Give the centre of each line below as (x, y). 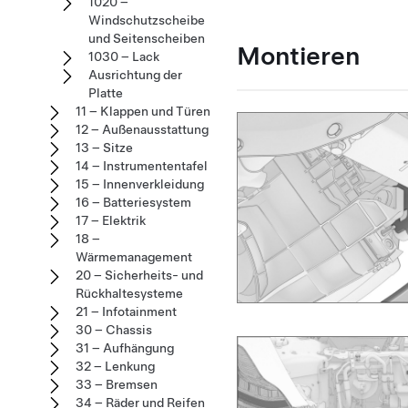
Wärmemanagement (134, 257)
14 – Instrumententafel (142, 166)
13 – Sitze (104, 148)
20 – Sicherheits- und (139, 275)
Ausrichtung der (135, 75)
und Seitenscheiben (147, 38)
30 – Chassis (114, 330)
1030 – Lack (124, 56)
